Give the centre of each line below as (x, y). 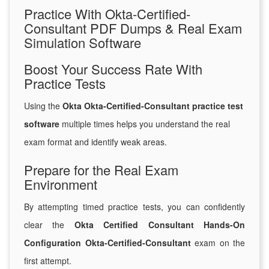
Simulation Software (83, 43)
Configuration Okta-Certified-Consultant (107, 243)
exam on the (218, 243)
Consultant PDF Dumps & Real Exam (133, 28)
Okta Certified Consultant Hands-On (160, 225)
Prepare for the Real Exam (101, 170)
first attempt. (48, 261)
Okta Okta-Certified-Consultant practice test (153, 106)
